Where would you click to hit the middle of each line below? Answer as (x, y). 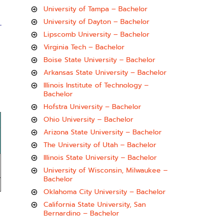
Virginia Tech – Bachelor (84, 47)
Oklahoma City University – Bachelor (105, 192)
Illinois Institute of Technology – (96, 85)
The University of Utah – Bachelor (100, 145)
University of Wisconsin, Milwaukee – (106, 170)
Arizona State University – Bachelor (103, 132)
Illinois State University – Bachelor (100, 158)
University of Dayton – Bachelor (97, 22)
